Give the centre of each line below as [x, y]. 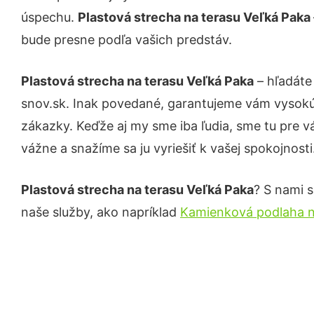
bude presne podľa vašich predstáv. [127, 40]
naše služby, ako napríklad [101, 212]
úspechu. [49, 17]
